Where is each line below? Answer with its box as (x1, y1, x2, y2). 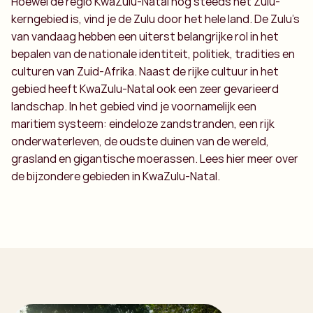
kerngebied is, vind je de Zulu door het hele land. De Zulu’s (11, 11, 300, 27)
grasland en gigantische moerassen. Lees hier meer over (11, 151, 298, 167)
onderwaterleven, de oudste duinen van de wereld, (11, 133, 269, 150)
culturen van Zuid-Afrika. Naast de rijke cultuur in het (11, 64, 279, 80)
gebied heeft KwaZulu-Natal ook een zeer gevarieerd (11, 81, 279, 97)
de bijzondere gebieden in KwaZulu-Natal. (11, 168, 220, 184)
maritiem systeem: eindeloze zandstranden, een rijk (11, 116, 275, 132)
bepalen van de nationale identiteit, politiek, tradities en (11, 46, 295, 62)
